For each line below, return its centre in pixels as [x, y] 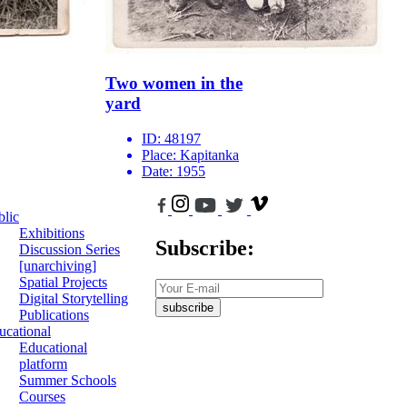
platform [43, 364]
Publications [54, 315]
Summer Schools [68, 381]
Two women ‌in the [174, 84]
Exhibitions [52, 233]
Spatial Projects [63, 283]
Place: [161, 155]
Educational [53, 348]
